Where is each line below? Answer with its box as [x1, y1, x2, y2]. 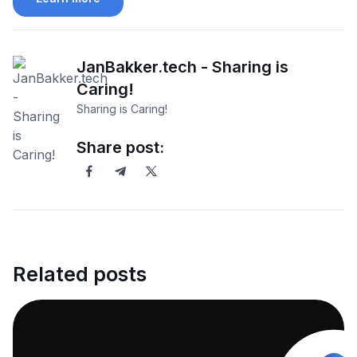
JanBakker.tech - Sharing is [76, 57, 288, 77]
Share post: [76, 138, 164, 158]
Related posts [13, 262, 147, 287]
